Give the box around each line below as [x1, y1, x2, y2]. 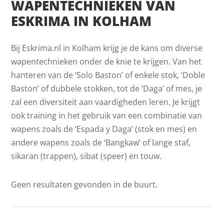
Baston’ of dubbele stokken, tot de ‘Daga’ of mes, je [11, 82, 202, 94]
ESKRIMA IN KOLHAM [11, 11, 152, 30]
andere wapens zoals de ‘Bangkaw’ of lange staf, [11, 136, 191, 148]
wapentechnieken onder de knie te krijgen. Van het [11, 55, 202, 67]
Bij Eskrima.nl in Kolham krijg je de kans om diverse [11, 42, 203, 53]
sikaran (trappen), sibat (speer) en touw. [11, 150, 162, 161]
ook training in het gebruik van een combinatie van [11, 109, 202, 121]
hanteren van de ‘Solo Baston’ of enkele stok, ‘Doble [11, 69, 205, 80]
